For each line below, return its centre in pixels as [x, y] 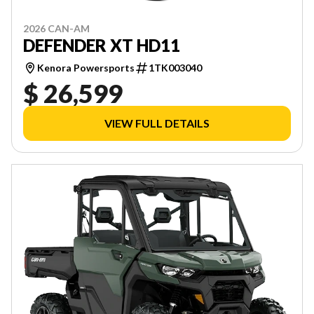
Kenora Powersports [86, 67]
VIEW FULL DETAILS [157, 123]
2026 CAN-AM [56, 28]
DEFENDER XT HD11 [102, 45]
